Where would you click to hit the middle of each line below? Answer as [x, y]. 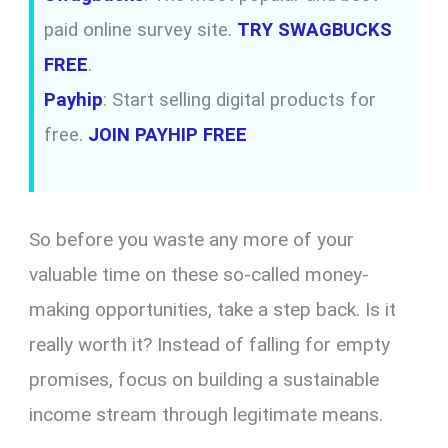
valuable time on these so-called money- [199, 274]
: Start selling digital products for [240, 99]
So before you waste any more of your [192, 239]
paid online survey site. [141, 29]
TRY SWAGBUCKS [315, 29]
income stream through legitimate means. [206, 414]
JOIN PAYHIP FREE [168, 134]
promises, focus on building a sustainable [204, 379]
